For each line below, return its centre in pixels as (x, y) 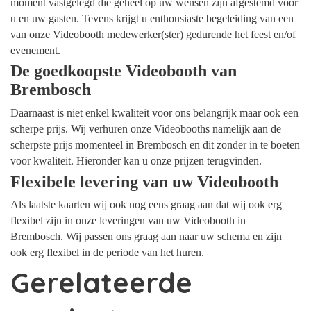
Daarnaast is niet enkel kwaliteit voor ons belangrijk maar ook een (154, 113)
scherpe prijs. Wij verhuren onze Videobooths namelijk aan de (146, 129)
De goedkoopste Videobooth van (124, 71)
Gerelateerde (101, 283)
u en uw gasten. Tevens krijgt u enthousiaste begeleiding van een (152, 18)
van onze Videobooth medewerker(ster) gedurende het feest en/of (153, 34)
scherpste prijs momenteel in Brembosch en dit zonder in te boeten (155, 145)
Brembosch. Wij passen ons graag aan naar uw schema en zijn (146, 237)
